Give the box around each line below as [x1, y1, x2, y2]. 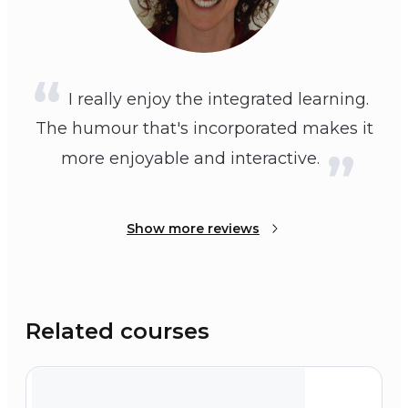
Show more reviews [127, 220, 260, 238]
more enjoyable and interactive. [60, 148, 320, 169]
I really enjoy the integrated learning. [67, 89, 369, 110]
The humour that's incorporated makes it [35, 118, 373, 139]
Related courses [25, 318, 209, 345]
